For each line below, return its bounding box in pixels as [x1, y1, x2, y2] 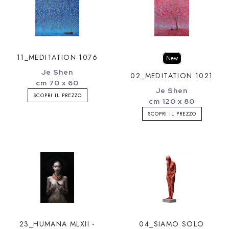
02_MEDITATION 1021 [130, 70, 213, 81]
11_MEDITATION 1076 [16, 52, 98, 62]
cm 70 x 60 [36, 78, 79, 87]
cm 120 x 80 [149, 96, 195, 106]
